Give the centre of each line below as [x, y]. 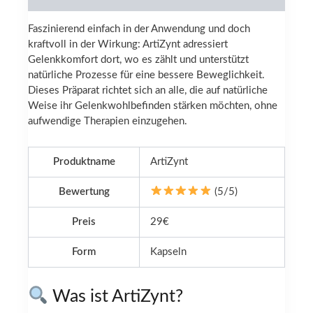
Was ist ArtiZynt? [115, 297]
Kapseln [169, 252]
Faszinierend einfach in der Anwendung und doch [139, 29]
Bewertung [84, 191]
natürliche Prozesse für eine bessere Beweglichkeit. [146, 75]
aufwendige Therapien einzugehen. [108, 122]
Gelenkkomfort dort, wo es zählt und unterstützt [138, 60]
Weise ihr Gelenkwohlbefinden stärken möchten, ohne [153, 106]
